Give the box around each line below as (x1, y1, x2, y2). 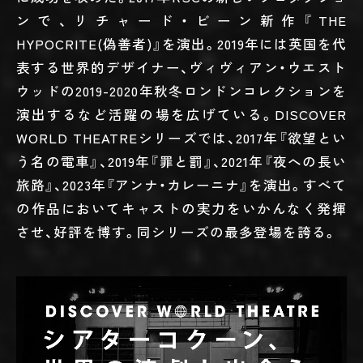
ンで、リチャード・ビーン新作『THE (16, 10, 347, 30)
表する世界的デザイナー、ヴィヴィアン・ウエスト (16, 57, 347, 77)
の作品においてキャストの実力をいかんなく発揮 (16, 198, 347, 218)
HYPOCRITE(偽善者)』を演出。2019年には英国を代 (16, 33, 347, 53)
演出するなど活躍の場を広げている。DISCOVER (16, 104, 347, 124)
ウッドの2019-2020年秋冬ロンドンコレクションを (16, 80, 347, 100)
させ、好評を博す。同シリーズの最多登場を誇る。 (16, 221, 337, 241)
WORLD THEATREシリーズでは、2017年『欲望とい (16, 127, 347, 147)
